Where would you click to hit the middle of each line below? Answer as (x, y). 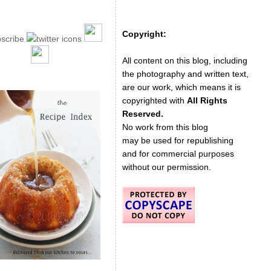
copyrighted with (154, 100)
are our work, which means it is (181, 87)
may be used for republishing (178, 140)
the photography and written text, (185, 74)
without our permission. (166, 167)
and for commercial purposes (178, 154)
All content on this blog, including (184, 60)
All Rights (207, 100)
